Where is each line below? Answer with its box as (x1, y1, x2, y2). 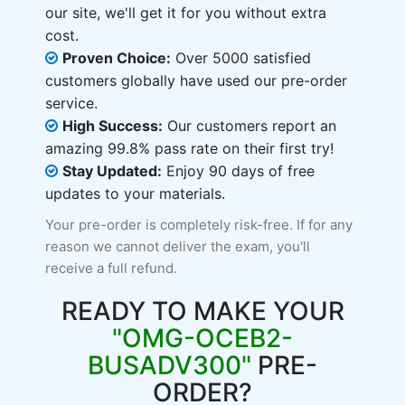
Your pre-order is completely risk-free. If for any (45, 216, 353, 233)
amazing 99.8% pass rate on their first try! (45, 139, 334, 157)
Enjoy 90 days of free (162, 162, 315, 180)
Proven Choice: (62, 49, 171, 67)
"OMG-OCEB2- (112, 323, 293, 353)
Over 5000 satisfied (171, 49, 311, 67)
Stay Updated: (62, 162, 162, 180)
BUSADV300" (88, 350, 251, 381)
